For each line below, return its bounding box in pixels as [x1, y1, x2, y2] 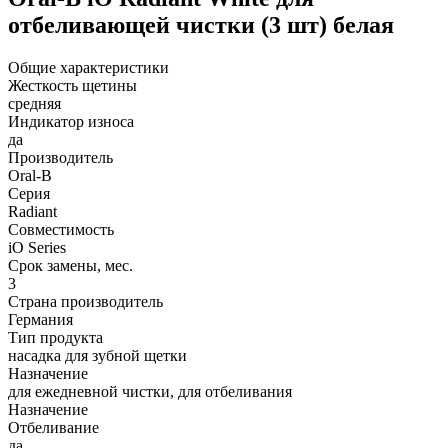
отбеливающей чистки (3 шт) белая [8, 11, 394, 38]
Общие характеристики [8, 58, 169, 76]
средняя [8, 94, 61, 112]
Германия [8, 310, 73, 328]
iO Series [8, 238, 66, 256]
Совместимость [8, 220, 114, 238]
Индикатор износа [8, 112, 134, 130]
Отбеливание [8, 418, 99, 436]
